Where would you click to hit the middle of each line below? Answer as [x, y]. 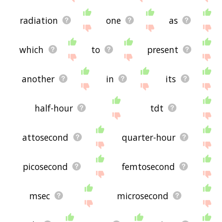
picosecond [46, 166]
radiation [39, 20]
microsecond [143, 195]
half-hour [54, 108]
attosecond [46, 137]
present [163, 49]
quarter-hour [148, 137]
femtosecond [149, 166]
